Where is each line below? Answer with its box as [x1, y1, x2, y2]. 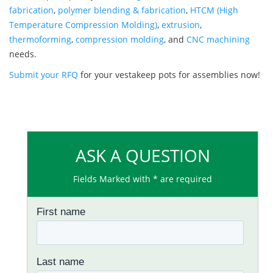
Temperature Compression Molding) [9, 19, 157, 31]
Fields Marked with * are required [73, 173, 212, 185]
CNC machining [186, 34, 250, 46]
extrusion [161, 19, 200, 31]
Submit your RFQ [9, 69, 78, 81]
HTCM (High [190, 4, 238, 16]
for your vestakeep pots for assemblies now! [78, 69, 260, 81]
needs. [9, 48, 37, 60]
